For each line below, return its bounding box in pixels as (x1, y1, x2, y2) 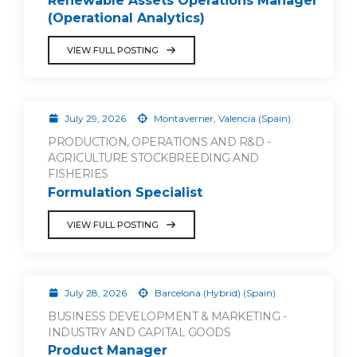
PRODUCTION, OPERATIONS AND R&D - (48, 134, 270, 149)
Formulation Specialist (48, 184, 202, 200)
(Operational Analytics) (48, 10, 205, 25)
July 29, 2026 (61, 112, 128, 124)
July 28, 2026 (61, 286, 129, 299)
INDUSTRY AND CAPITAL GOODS (48, 324, 230, 339)
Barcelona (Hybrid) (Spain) (151, 286, 276, 299)
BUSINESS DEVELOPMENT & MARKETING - (48, 308, 286, 324)
